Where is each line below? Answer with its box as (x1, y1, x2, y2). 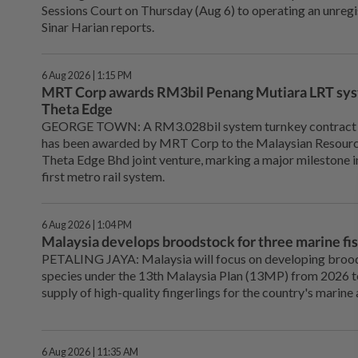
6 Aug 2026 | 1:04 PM (42, 219, 132, 232)
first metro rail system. (42, 169, 165, 185)
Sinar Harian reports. (42, 19, 154, 35)
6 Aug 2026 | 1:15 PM (42, 70, 132, 82)
